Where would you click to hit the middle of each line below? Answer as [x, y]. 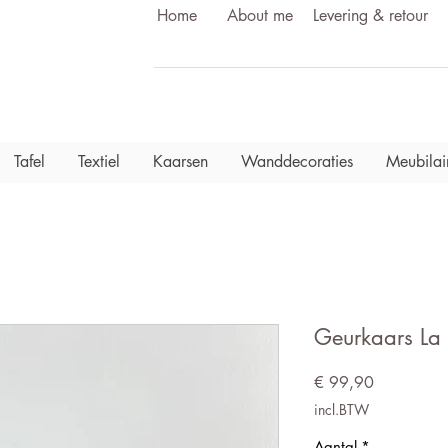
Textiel [99, 161]
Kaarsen [180, 161]
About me [260, 15]
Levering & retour [370, 15]
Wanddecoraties [297, 161]
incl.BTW [341, 409]
